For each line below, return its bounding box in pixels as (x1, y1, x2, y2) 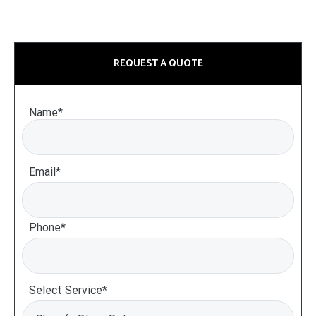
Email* (29, 165, 61, 178)
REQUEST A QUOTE (113, 56, 203, 72)
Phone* (29, 221, 66, 234)
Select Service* (29, 284, 107, 297)
